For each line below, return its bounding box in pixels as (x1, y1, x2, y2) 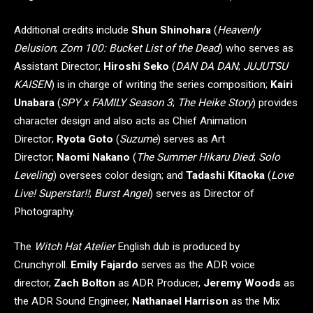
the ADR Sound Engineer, (14, 294, 132, 307)
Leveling (14, 169, 53, 182)
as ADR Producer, (115, 276, 203, 289)
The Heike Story (177, 96, 252, 110)
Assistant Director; (14, 60, 103, 73)
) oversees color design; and (53, 169, 186, 182)
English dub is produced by (115, 240, 240, 253)
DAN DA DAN (175, 60, 238, 73)
